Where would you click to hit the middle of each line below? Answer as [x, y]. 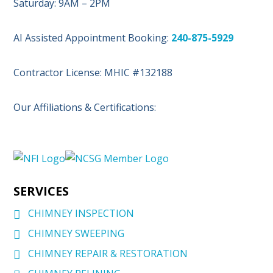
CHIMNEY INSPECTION [81, 214]
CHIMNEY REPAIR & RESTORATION [108, 254]
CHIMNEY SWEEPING [76, 234]
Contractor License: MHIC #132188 [93, 73]
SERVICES [41, 191]
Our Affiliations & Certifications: [85, 108]
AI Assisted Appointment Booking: [93, 38]
